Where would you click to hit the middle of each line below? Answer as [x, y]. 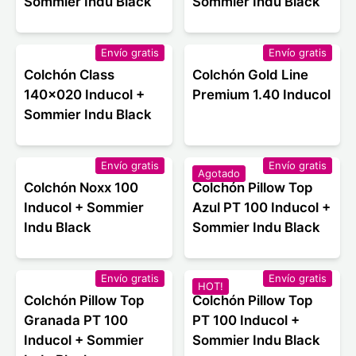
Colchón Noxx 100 [81, 188]
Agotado [219, 174]
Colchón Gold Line [250, 75]
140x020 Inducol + [84, 95]
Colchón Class [69, 75]
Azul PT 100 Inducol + [261, 208]
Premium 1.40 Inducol [261, 95]
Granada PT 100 [76, 321]
